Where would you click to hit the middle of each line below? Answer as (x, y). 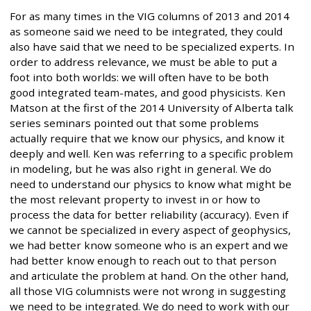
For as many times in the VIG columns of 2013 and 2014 (150, 16)
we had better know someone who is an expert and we (149, 245)
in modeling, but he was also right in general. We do (141, 168)
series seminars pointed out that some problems (134, 123)
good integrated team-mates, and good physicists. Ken (148, 92)
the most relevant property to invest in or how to (135, 199)
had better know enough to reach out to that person (143, 260)
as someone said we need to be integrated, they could (146, 31)
